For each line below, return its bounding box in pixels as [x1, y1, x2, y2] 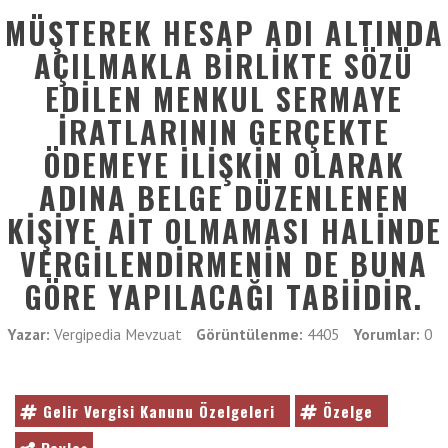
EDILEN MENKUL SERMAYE [45, 76, 403, 121]
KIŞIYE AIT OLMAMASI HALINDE [6, 208, 442, 253]
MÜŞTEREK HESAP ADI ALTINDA [4, 10, 444, 55]
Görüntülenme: [195, 324, 307, 344]
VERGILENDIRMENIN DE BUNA [20, 241, 428, 286]
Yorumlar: [352, 324, 420, 344]
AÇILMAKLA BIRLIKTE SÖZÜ [34, 43, 414, 88]
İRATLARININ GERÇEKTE [58, 109, 390, 154]
